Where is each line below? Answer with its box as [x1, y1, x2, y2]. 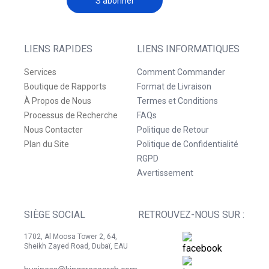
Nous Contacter [24, 125, 83, 135]
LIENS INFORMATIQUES [137, 43, 240, 55]
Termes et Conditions [137, 96, 218, 106]
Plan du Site [24, 139, 69, 150]
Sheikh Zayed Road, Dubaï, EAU [24, 242, 128, 251]
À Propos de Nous [24, 96, 91, 106]
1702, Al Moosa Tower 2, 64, [24, 232, 117, 241]
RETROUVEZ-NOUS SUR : [138, 209, 244, 221]
